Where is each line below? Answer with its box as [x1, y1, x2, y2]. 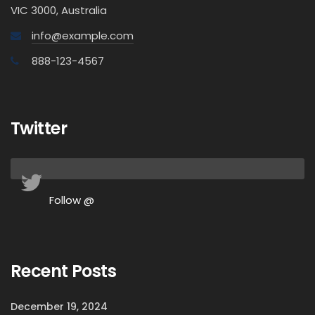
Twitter [11, 117, 67, 140]
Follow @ [49, 193, 94, 207]
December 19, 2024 [11, 300, 108, 314]
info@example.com [32, 28, 134, 43]
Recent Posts [11, 259, 117, 283]
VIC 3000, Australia [11, 3, 107, 18]
